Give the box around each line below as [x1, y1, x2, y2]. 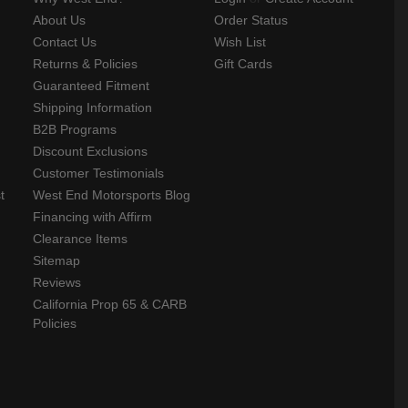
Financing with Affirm [33, 209, 152, 225]
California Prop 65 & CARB [33, 297, 187, 312]
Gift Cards [213, 56, 272, 72]
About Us [33, 13, 86, 28]
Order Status [213, 13, 288, 28]
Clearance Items [33, 231, 127, 247]
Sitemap [33, 253, 80, 269]
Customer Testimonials [33, 166, 164, 181]
